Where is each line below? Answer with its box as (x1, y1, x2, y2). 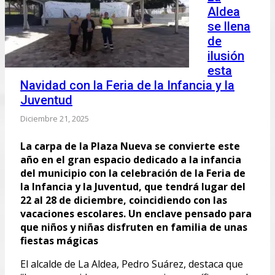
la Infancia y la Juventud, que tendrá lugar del (20, 179, 246, 193)
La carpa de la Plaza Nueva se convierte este (20, 139, 240, 153)
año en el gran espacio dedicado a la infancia (20, 152, 241, 166)
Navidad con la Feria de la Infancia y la (20, 77, 234, 93)
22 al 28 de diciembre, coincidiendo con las (20, 193, 227, 207)
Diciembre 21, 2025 (20, 112, 89, 124)
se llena (207, 18, 250, 34)
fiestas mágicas (20, 233, 98, 247)
